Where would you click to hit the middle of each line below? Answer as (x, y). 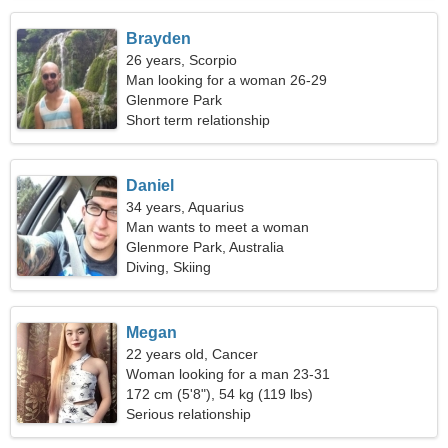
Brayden (159, 38)
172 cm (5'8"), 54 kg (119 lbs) (220, 394)
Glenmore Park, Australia (205, 247)
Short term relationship (198, 120)
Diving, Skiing (169, 267)
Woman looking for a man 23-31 (228, 374)
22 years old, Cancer (192, 354)
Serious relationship (189, 414)
